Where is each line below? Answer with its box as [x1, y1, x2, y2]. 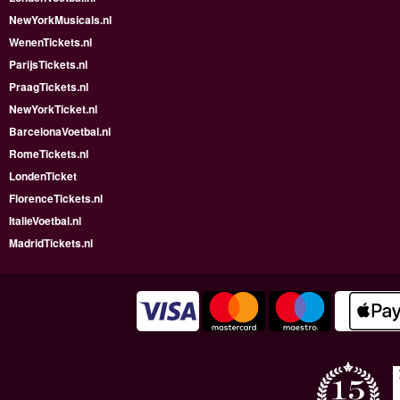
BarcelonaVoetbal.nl [9, 123, 111, 140]
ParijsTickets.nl [9, 56, 87, 73]
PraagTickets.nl [9, 79, 88, 96]
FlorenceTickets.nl [9, 190, 103, 207]
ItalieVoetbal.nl [9, 212, 81, 229]
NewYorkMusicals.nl [9, 12, 112, 29]
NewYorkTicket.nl [9, 101, 97, 118]
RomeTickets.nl [9, 146, 88, 162]
